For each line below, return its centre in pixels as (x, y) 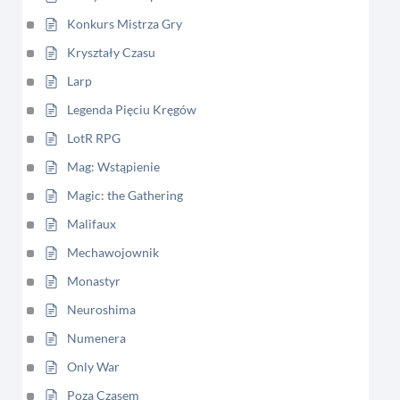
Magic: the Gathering (125, 195)
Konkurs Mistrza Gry (125, 24)
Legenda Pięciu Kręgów (132, 109)
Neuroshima (101, 309)
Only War (93, 367)
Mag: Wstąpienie (113, 167)
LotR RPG (94, 138)
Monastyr (94, 281)
